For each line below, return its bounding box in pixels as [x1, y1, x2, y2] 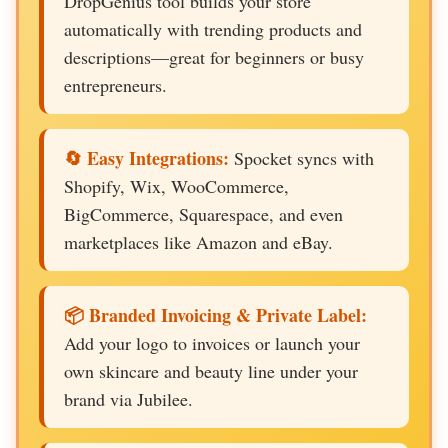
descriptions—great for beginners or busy [64, 45, 364, 69]
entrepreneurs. [64, 73, 167, 97]
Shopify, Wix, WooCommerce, [64, 174, 289, 198]
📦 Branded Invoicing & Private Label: [64, 302, 367, 328]
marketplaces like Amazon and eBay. [64, 230, 333, 254]
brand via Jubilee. [64, 387, 193, 411]
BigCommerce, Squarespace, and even [64, 202, 343, 226]
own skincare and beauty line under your [64, 359, 358, 383]
